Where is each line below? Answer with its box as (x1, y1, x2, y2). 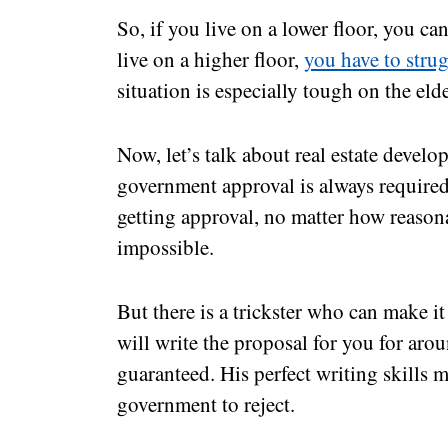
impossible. (117, 232, 214, 261)
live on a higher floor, (117, 44, 304, 73)
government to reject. (117, 389, 295, 418)
